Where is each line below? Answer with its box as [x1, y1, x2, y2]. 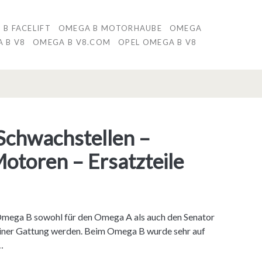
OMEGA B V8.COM [33, 37, 111, 47]
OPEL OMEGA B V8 [118, 37, 197, 47]
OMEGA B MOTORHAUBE [58, 23, 163, 33]
